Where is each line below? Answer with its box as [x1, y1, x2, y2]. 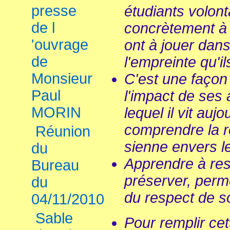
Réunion [35, 123, 90, 140]
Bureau [31, 157, 79, 174]
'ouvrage [31, 36, 88, 53]
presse [31, 3, 76, 19]
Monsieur [31, 70, 92, 87]
